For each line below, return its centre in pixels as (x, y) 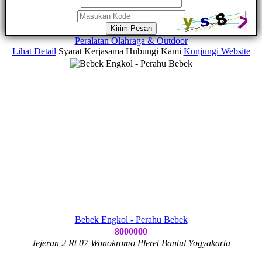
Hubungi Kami (153, 51)
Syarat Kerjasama (91, 51)
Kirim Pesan (131, 28)
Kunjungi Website (217, 51)
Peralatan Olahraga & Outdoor (131, 40)
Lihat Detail (34, 51)
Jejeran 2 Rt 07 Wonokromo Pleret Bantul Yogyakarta (131, 243)
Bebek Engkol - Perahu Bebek (131, 219)
